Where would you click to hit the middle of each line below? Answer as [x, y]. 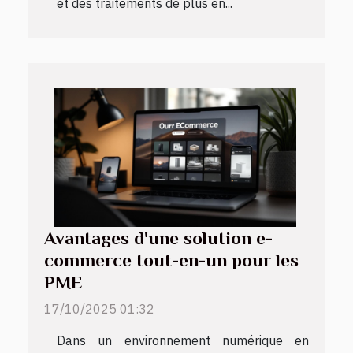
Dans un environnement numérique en [183, 340]
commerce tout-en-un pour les [171, 260]
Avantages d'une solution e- [158, 238]
